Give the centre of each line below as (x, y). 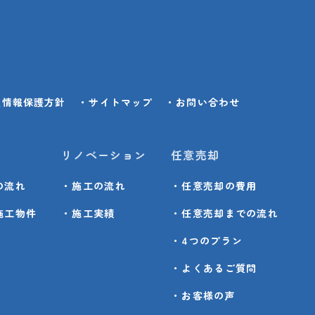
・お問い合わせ (203, 102)
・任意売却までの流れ (225, 213)
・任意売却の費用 (214, 186)
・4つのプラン (207, 241)
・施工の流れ (94, 186)
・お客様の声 (203, 296)
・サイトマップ (116, 102)
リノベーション (104, 155)
